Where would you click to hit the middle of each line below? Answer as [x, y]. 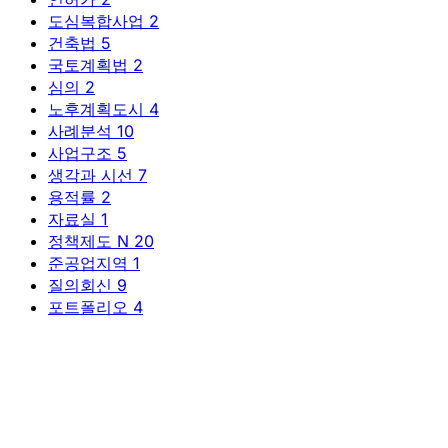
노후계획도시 [98, 108]
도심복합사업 [98, 20]
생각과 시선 [93, 174]
